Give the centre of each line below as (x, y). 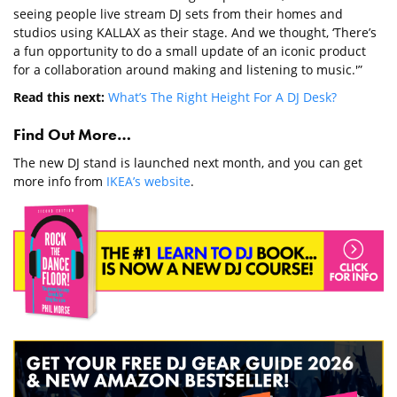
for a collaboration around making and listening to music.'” (188, 70)
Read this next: (61, 97)
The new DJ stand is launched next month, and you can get (188, 163)
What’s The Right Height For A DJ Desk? (222, 97)
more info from (60, 182)
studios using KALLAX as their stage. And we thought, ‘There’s (195, 33)
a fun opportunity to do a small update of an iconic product (190, 51)
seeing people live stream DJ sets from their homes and (178, 14)
